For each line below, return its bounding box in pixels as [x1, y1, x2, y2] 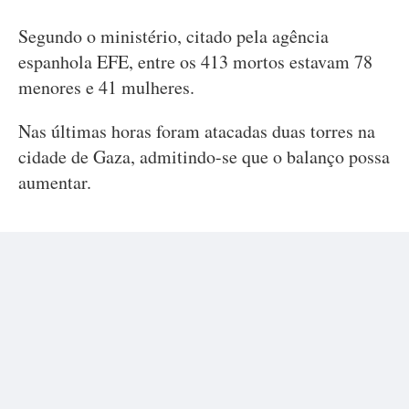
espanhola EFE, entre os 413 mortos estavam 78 [18, 49, 372, 74]
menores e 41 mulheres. [18, 75, 194, 100]
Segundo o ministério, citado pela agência [18, 24, 329, 48]
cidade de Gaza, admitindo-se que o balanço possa [18, 144, 390, 169]
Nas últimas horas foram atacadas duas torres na [18, 119, 375, 143]
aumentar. [18, 170, 91, 194]
